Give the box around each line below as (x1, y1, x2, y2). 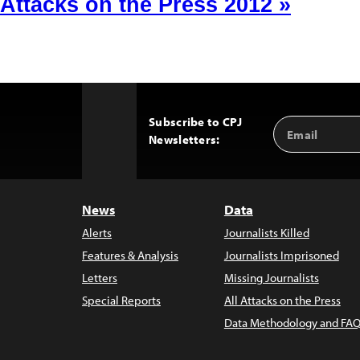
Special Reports (82, 292, 161, 308)
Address (273, 132, 327, 150)
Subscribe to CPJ (149, 114, 242, 129)
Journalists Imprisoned (223, 247, 339, 263)
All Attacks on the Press (223, 292, 341, 308)
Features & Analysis (82, 247, 178, 263)
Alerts (82, 225, 112, 240)
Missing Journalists (223, 270, 319, 285)
